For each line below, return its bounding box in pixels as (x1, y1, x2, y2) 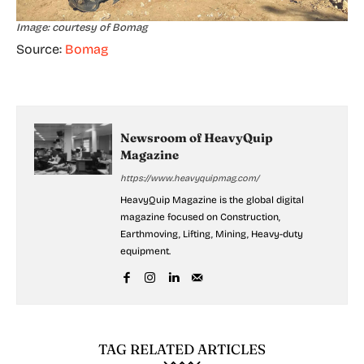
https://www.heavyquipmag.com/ (120, 172, 259, 184)
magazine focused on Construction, (120, 210, 280, 223)
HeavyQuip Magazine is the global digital (120, 193, 304, 206)
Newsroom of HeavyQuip (120, 129, 273, 145)
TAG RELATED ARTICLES (98, 340, 266, 357)
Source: (16, 41, 65, 57)
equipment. (120, 245, 171, 257)
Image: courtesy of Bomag (16, 20, 148, 34)
